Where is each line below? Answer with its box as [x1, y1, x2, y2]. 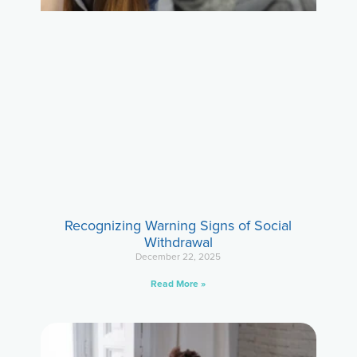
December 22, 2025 [135, 249, 222, 264]
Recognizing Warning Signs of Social [65, 214, 292, 236]
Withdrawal [143, 231, 213, 253]
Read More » [151, 276, 206, 291]
